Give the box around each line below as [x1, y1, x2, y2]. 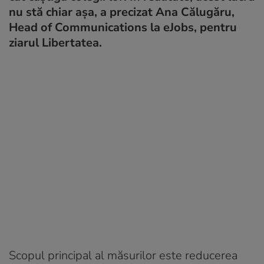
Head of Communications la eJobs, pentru [9, 19, 237, 35]
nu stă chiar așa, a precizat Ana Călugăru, [9, 4, 235, 20]
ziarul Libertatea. [9, 34, 102, 51]
